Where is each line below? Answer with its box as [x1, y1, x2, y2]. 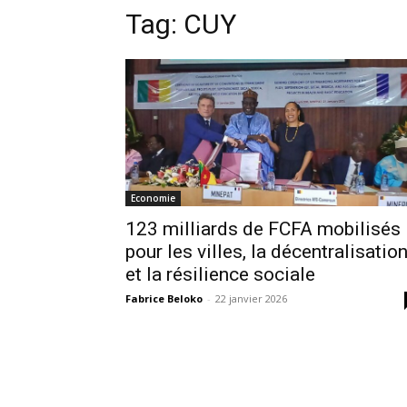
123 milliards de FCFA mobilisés [125, 217, 401, 240]
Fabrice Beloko [125, 291, 203, 305]
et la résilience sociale [125, 263, 315, 285]
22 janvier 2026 [215, 291, 287, 305]
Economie [131, 191, 175, 204]
